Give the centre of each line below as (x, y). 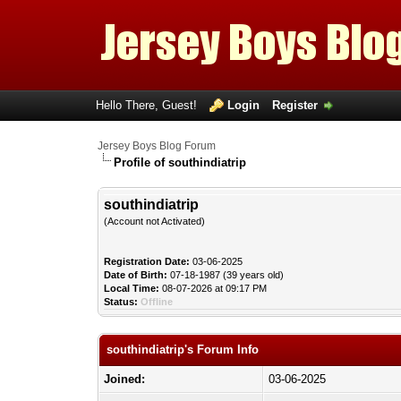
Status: (121, 302)
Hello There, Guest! (148, 105)
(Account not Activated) (155, 221)
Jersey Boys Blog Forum (157, 146)
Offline (157, 302)
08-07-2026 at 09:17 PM (213, 288)
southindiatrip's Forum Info (183, 350)
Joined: (125, 379)
